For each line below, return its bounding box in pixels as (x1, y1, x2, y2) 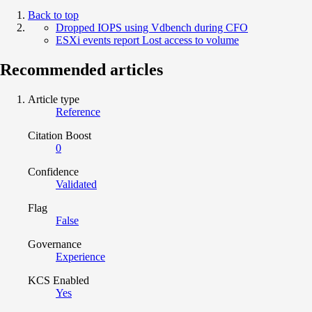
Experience (56, 250, 105, 263)
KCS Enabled (28, 274, 89, 286)
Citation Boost (28, 129, 91, 141)
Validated (56, 178, 97, 190)
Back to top (28, 8, 79, 21)
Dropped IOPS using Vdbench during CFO (56, 21, 248, 33)
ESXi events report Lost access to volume (56, 33, 239, 46)
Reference (56, 105, 100, 118)
